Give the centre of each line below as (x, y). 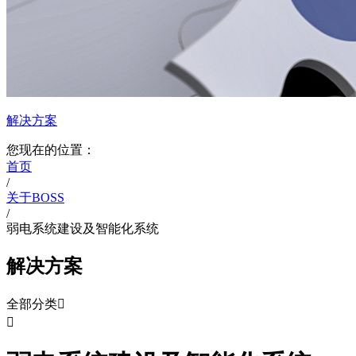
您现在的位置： (51, 149)
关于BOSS (35, 197)
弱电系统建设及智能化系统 (83, 228)
